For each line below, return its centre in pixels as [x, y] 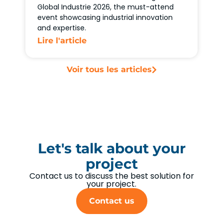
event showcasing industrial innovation [105, 18]
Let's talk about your [111, 149]
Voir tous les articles [109, 70]
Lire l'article [62, 41]
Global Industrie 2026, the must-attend [106, 7]
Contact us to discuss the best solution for [111, 176]
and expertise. [62, 28]
